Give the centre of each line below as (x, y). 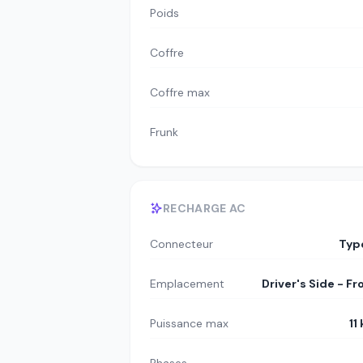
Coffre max (180, 92)
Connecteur (181, 244)
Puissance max (189, 323)
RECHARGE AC (205, 208)
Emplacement (187, 284)
